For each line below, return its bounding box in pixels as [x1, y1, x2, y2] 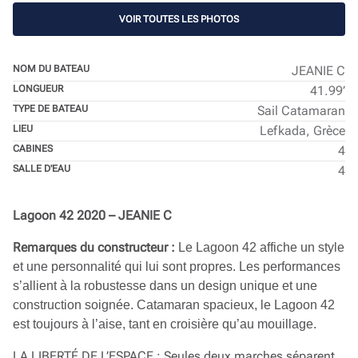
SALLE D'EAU [13, 163, 70, 174]
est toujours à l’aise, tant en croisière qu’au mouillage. [13, 317, 316, 331]
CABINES [13, 143, 53, 154]
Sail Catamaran [257, 103, 345, 118]
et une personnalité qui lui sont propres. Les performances [13, 260, 340, 273]
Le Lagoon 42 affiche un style [178, 241, 344, 254]
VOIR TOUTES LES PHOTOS [119, 14, 239, 25]
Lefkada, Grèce [260, 123, 345, 138]
